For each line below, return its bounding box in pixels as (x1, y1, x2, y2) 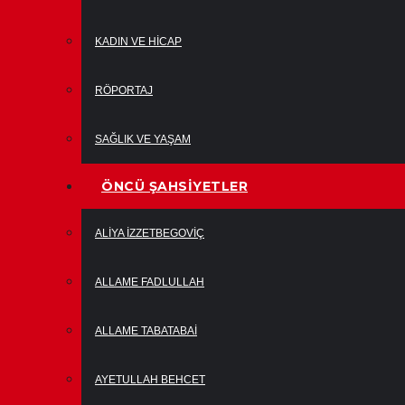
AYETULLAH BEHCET (95, 373, 205, 386)
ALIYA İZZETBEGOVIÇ (95, 227, 204, 240)
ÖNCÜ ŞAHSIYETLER (101, 178, 248, 194)
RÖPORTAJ (95, 84, 153, 97)
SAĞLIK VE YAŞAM (95, 133, 191, 146)
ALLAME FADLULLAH (95, 276, 204, 288)
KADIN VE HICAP (95, 35, 182, 48)
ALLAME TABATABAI (95, 325, 197, 337)
